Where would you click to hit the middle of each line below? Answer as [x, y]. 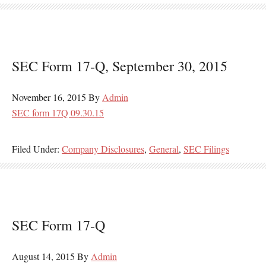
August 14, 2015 [43, 256]
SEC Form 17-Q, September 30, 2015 [120, 66]
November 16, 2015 [49, 97]
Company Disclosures [103, 149]
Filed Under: [37, 149]
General [164, 149]
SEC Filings [206, 149]
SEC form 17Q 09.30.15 [58, 113]
